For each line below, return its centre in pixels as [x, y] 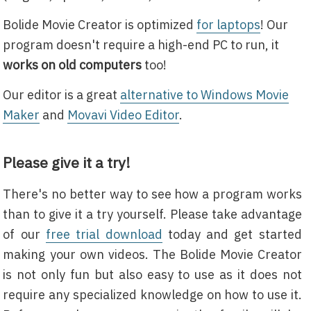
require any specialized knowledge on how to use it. [152, 295]
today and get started [232, 234]
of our [25, 234]
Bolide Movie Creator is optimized [100, 25]
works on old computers [73, 65]
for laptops [229, 25]
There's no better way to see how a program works [152, 194]
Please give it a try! [67, 162]
